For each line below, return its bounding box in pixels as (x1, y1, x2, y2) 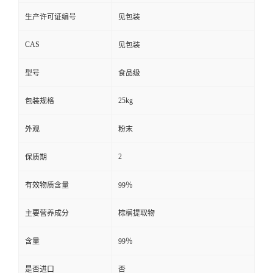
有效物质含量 (25, 180, 69, 190)
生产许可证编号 (25, 12, 76, 21)
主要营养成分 (25, 208, 69, 218)
